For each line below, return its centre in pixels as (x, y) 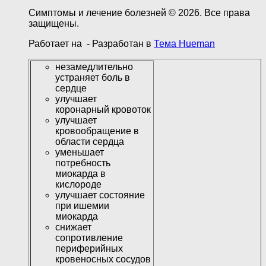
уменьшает (80, 153)
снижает (73, 227)
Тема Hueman (184, 44)
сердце (71, 88)
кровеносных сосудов (103, 259)
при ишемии (82, 206)
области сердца (90, 142)
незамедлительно (94, 67)
